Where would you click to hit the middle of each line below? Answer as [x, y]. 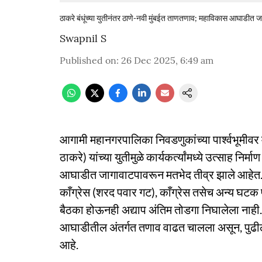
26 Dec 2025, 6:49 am [167, 60]
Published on [88, 60]
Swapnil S [83, 38]
